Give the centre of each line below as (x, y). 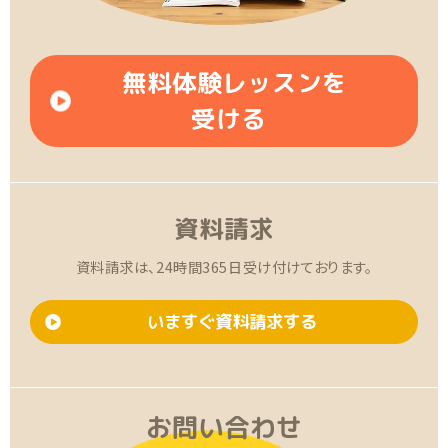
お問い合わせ (224, 426)
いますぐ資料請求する (231, 321)
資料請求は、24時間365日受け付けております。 (224, 266)
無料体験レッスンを (234, 82)
